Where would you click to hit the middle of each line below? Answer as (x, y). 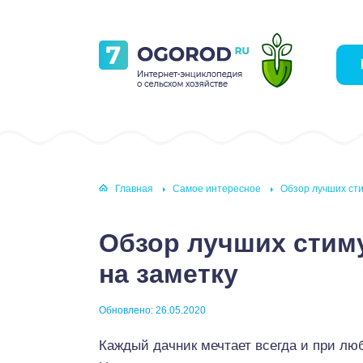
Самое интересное (217, 189)
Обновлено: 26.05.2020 (152, 310)
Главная (134, 189)
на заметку (169, 274)
